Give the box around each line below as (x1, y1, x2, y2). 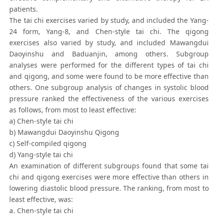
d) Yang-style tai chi (9, 150, 73, 160)
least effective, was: (9, 195, 73, 204)
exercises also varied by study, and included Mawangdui (9, 38, 209, 48)
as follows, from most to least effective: (9, 105, 137, 115)
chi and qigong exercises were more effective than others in (9, 172, 209, 182)
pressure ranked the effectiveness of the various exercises (9, 94, 209, 104)
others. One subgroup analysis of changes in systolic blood (9, 83, 209, 92)
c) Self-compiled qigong (9, 139, 87, 148)
